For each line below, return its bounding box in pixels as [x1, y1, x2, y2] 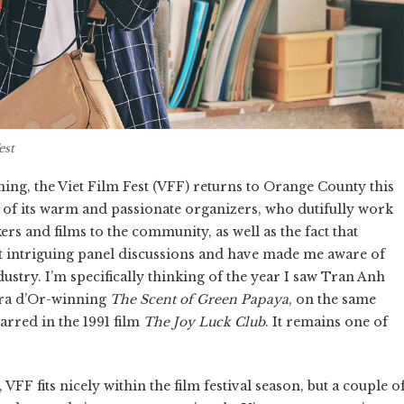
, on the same [289, 291, 376, 308]
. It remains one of [265, 314, 388, 331]
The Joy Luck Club [143, 314, 265, 331]
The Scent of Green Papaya [110, 291, 289, 308]
